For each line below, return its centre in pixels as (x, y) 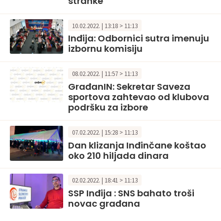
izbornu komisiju (105, 49)
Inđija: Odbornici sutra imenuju (139, 38)
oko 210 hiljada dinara (118, 155)
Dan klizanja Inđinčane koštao (137, 145)
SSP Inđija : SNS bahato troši (131, 193)
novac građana (104, 204)
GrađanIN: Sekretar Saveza (129, 87)
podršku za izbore (108, 108)
